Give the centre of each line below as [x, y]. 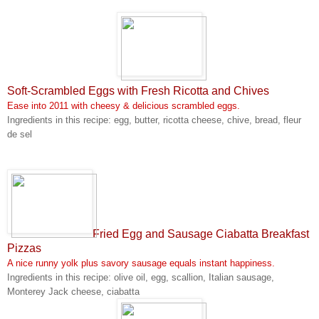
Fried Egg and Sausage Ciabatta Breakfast [201, 234]
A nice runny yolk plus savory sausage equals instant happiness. [141, 263]
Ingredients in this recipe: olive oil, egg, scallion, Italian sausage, [141, 277]
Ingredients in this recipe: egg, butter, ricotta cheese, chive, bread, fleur [154, 120]
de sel [20, 134]
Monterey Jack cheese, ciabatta [73, 291]
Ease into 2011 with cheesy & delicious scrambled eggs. [124, 105]
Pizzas [24, 248]
